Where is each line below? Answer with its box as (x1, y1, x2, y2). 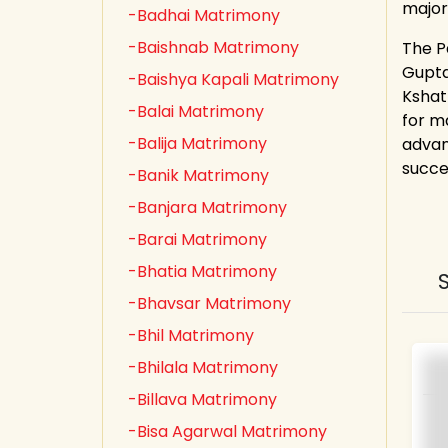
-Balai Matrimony (128, 100, 264, 123)
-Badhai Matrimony (128, 4, 280, 27)
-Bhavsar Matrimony (128, 292, 291, 315)
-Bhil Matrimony (128, 324, 254, 347)
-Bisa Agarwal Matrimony (128, 420, 327, 443)
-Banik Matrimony (128, 164, 269, 187)
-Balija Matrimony (128, 132, 267, 155)
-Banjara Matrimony (128, 196, 287, 219)
